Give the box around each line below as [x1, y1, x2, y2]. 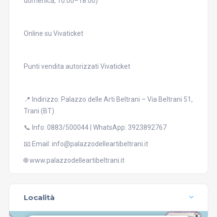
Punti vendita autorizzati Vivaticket [23, 62, 130, 70]
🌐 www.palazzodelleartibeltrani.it [23, 156, 124, 164]
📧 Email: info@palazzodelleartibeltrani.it [23, 140, 148, 148]
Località [23, 193, 55, 202]
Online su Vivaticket [23, 30, 83, 37]
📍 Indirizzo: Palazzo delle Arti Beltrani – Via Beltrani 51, [23, 95, 193, 103]
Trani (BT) [23, 107, 54, 115]
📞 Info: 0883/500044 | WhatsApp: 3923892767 [23, 124, 167, 131]
